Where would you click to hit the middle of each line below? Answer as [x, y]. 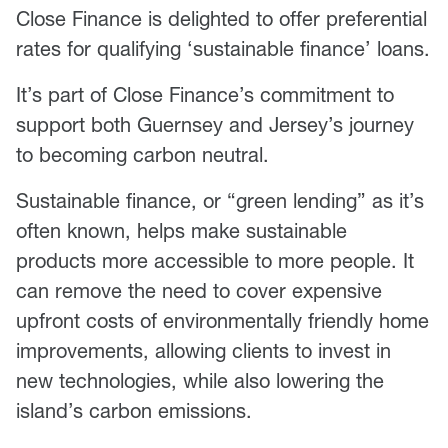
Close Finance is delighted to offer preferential [221, 19]
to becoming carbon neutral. [142, 155]
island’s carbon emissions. [134, 411]
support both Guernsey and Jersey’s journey [215, 125]
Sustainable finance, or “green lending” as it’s [220, 201]
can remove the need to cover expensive [199, 291]
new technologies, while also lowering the [200, 381]
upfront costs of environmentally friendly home [222, 321]
